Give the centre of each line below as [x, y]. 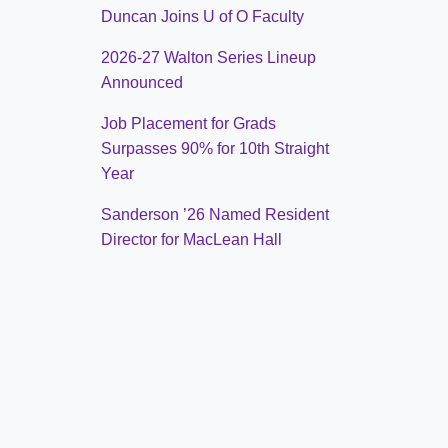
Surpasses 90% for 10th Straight [215, 148]
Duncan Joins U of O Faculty [202, 16]
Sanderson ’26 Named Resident [215, 214]
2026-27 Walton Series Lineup [208, 57]
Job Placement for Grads [188, 123]
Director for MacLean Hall [191, 239]
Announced [142, 82]
